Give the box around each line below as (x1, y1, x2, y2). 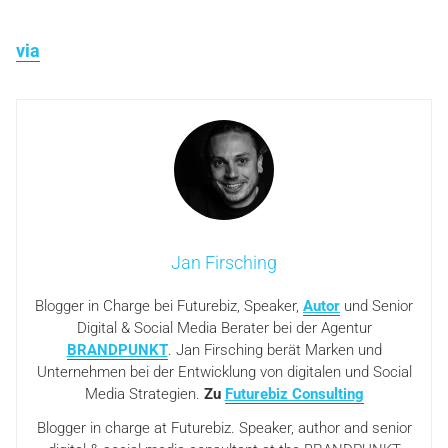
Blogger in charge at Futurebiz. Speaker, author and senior (36, 419, 412, 438)
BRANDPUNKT (66, 341, 168, 360)
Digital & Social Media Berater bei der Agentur (76, 319, 372, 338)
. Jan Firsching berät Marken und (167, 341, 382, 360)
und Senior (340, 297, 413, 316)
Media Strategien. (84, 385, 204, 404)
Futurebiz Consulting (224, 385, 364, 404)
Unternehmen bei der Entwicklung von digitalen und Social (36, 363, 412, 382)
